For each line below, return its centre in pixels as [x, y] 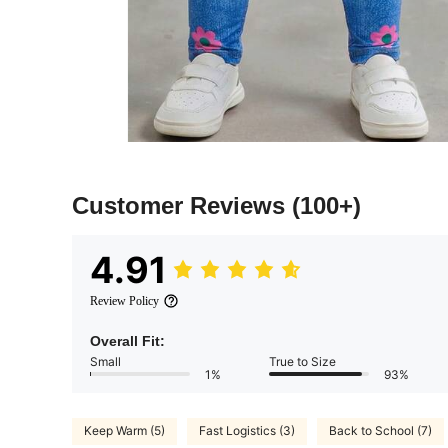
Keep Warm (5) [124, 431]
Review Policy [124, 300]
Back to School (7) [380, 431]
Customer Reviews [182, 205]
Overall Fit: [127, 340]
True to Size [302, 361]
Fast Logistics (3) [247, 431]
